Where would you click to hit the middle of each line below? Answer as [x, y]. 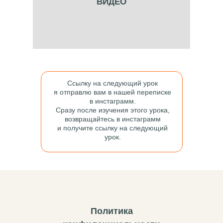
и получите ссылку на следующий [112, 128]
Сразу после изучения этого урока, [112, 110]
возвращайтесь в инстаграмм [112, 119]
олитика [115, 211]
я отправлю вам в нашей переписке [112, 92]
